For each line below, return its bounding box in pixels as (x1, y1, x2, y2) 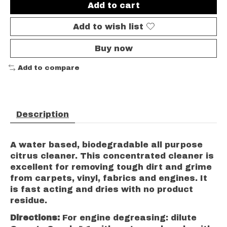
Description (16, 110, 69, 119)
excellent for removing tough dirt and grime (10, 163, 212, 172)
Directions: (10, 213, 60, 222)
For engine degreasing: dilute (60, 213, 197, 222)
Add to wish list (72, 22, 143, 31)
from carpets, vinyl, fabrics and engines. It (10, 174, 207, 183)
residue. (10, 196, 47, 205)
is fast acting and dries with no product (10, 185, 193, 194)
